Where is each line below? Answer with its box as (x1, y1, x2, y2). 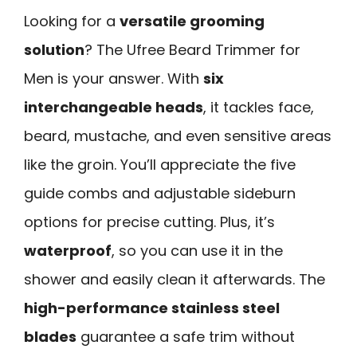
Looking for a (24, 10, 120, 31)
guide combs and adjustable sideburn (24, 182, 296, 203)
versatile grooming (120, 10, 265, 31)
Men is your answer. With (24, 68, 203, 88)
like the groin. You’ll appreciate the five (24, 154, 296, 175)
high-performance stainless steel (24, 297, 280, 318)
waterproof (24, 240, 112, 261)
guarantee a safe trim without (76, 326, 295, 347)
